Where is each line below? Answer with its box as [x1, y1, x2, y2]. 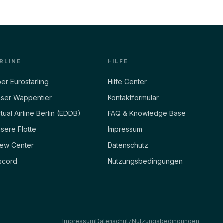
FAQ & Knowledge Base [108, 109, 186, 117]
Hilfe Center [108, 77, 147, 86]
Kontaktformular [108, 93, 159, 102]
